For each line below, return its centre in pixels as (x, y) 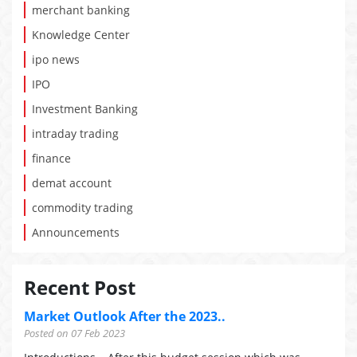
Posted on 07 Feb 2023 (75, 333)
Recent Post (80, 287)
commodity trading (82, 208)
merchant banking (81, 10)
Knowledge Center (81, 35)
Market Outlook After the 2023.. (125, 316)
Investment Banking (85, 109)
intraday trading (75, 133)
